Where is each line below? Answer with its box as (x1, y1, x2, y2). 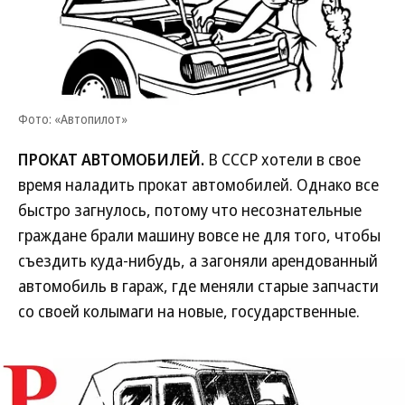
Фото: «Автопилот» (18, 110, 127, 127)
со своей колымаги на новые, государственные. (18, 300, 360, 322)
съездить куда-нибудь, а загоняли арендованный (18, 250, 378, 271)
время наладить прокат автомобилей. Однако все (18, 174, 379, 195)
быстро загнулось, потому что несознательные (18, 199, 362, 221)
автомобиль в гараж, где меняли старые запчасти (18, 275, 379, 297)
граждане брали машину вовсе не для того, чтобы (18, 224, 381, 246)
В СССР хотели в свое (204, 148, 361, 170)
